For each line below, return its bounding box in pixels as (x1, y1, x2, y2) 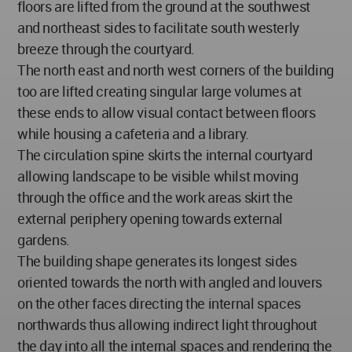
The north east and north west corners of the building (17, 60, 334, 79)
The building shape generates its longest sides (17, 251, 297, 270)
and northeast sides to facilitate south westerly (17, 17, 299, 37)
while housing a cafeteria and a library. (17, 123, 249, 143)
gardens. (17, 229, 70, 249)
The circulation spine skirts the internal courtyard (17, 145, 313, 164)
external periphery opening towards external (17, 208, 283, 228)
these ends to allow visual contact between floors (17, 102, 316, 122)
